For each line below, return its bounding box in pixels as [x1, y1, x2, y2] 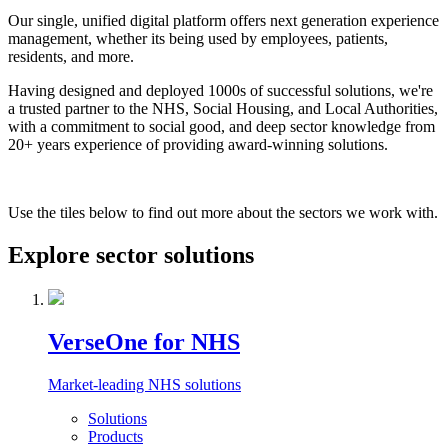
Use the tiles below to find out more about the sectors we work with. [8, 204, 438, 222]
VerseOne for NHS [48, 328, 240, 355]
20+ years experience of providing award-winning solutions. [8, 136, 388, 154]
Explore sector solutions [8, 241, 254, 268]
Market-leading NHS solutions [48, 375, 241, 393]
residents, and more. [8, 48, 134, 66]
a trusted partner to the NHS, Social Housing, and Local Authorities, [8, 100, 438, 118]
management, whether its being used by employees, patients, [8, 30, 388, 48]
